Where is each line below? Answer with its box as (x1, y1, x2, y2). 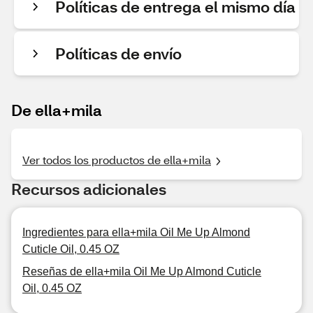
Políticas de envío (55, 43, 182, 64)
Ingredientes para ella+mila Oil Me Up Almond (22, 226, 250, 238)
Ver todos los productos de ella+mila (22, 152, 211, 167)
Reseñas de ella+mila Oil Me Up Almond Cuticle (22, 265, 261, 277)
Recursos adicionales (11, 179, 166, 199)
